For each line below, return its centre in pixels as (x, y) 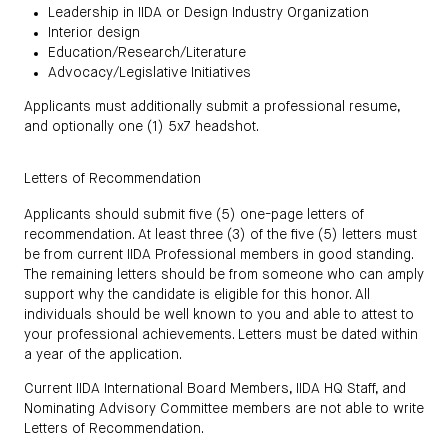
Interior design (94, 33)
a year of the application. (103, 355)
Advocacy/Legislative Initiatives (149, 73)
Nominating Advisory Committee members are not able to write (224, 409)
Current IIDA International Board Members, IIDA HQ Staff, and (215, 389)
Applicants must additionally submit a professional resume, (212, 107)
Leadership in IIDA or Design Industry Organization (208, 13)
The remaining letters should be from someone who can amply (224, 275)
